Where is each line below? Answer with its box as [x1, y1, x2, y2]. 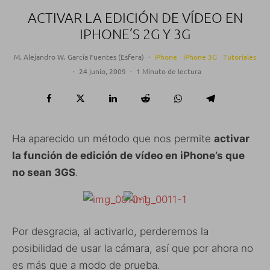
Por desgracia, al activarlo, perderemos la [12, 225, 209, 237]
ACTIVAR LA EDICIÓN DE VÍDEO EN [27, 8, 243, 26]
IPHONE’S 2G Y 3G [80, 25, 190, 42]
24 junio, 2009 [79, 66, 126, 76]
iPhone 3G [183, 51, 217, 61]
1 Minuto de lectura [136, 66, 201, 76]
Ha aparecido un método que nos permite [12, 132, 214, 145]
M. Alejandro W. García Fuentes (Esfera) [14, 51, 144, 61]
